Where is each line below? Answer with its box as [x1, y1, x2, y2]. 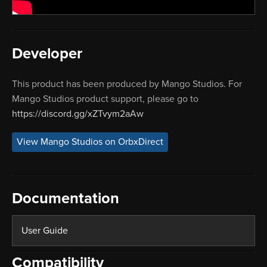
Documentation [12, 190, 119, 208]
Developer [12, 45, 82, 63]
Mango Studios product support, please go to [12, 93, 198, 105]
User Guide [21, 225, 68, 237]
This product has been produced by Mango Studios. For [12, 78, 242, 91]
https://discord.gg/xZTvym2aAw [12, 108, 144, 120]
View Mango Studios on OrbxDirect [17, 136, 163, 148]
